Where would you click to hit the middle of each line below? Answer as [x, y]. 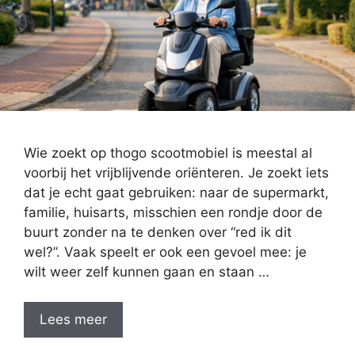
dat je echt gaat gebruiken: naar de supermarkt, [176, 192]
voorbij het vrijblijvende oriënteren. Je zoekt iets [176, 172]
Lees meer [73, 320]
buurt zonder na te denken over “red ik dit [158, 232]
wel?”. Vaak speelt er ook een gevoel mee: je [165, 252]
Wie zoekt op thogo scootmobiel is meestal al [168, 153]
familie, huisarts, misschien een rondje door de [173, 212]
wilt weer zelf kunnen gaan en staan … [147, 271]
